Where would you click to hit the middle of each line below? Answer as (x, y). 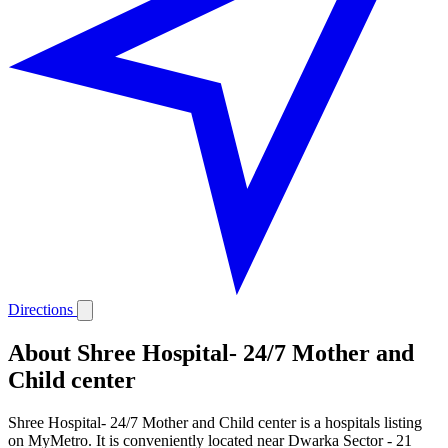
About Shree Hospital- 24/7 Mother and (211, 353)
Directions (42, 309)
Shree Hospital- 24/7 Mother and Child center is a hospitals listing (215, 423)
